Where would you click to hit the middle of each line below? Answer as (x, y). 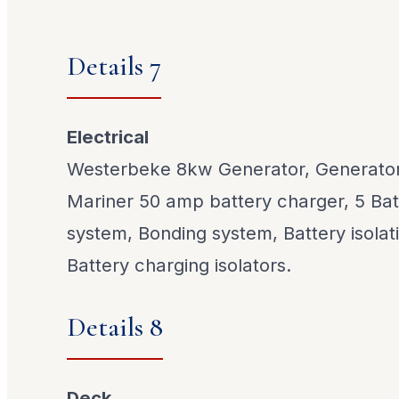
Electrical (108, 137)
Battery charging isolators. (179, 265)
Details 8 (115, 327)
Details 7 (114, 66)
